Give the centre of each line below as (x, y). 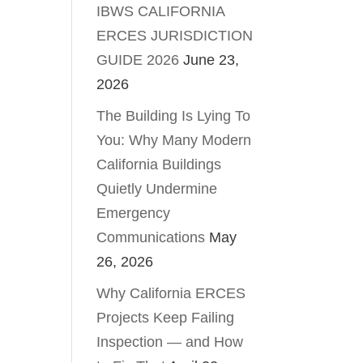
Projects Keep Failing (166, 318)
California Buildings (159, 164)
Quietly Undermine (157, 189)
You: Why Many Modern (174, 140)
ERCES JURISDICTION (175, 36)
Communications (151, 237)
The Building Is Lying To (174, 116)
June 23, (211, 60)
